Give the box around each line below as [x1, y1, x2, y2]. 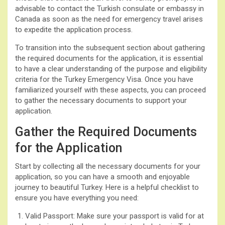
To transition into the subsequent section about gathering [15, 43, 205, 52]
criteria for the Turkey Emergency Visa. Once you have [15, 74, 193, 84]
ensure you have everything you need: [15, 193, 139, 202]
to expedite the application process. [15, 25, 133, 34]
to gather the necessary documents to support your [15, 95, 187, 105]
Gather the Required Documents [15, 124, 197, 139]
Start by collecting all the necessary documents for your [15, 161, 200, 171]
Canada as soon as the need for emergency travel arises [15, 14, 203, 24]
